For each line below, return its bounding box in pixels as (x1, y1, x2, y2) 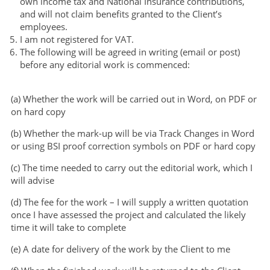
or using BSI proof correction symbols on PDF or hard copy (10, 139, 256, 152)
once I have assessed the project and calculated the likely (10, 208, 246, 221)
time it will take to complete (10, 221, 126, 233)
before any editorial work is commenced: (19, 58, 190, 71)
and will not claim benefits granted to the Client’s (19, 7, 222, 20)
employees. (19, 20, 67, 33)
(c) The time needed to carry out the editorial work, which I (10, 161, 253, 174)
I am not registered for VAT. (19, 33, 134, 45)
